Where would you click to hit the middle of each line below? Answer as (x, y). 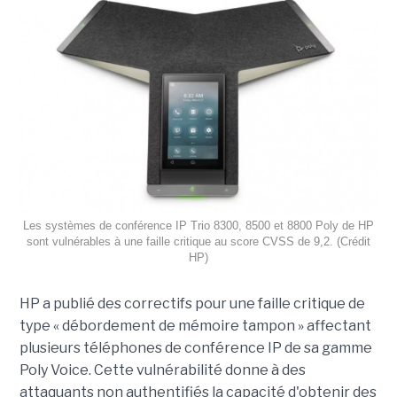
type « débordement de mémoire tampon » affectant (195, 325)
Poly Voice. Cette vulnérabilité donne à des (162, 370)
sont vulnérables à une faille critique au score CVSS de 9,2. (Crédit (198, 241)
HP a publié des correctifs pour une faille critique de (192, 303)
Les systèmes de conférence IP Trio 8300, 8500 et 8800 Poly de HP (198, 225)
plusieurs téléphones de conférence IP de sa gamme (195, 347)
